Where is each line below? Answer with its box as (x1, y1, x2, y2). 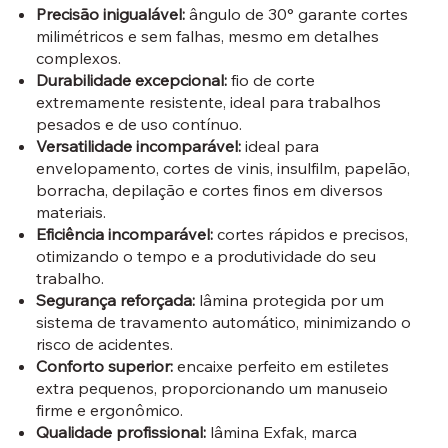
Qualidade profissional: (35, 422, 206, 443)
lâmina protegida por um (194, 290, 384, 311)
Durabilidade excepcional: (35, 70, 227, 91)
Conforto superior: (35, 356, 173, 377)
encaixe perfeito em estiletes (172, 356, 389, 377)
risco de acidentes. (35, 334, 173, 355)
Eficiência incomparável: (35, 224, 213, 245)
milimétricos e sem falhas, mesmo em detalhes (35, 26, 379, 47)
